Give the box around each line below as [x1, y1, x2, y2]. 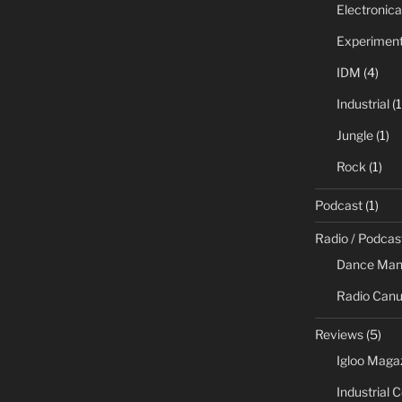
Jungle [336, 127, 373, 143]
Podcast [314, 197, 363, 213]
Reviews [314, 326, 363, 342]
